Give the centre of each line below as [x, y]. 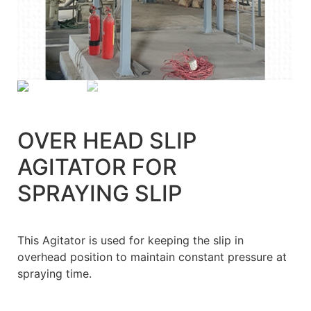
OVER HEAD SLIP [107, 141]
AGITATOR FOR [97, 167]
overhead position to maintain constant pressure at [152, 257]
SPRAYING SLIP [100, 194]
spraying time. [54, 274]
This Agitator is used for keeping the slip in [131, 241]
